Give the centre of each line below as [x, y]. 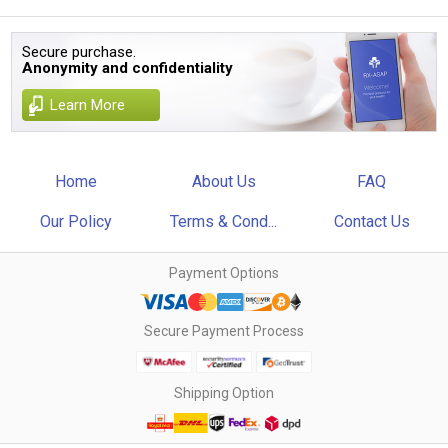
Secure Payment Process [224, 330]
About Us [223, 181]
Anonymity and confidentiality [128, 67]
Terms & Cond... [224, 221]
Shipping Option [224, 392]
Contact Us [371, 221]
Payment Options [224, 272]
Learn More [88, 104]
